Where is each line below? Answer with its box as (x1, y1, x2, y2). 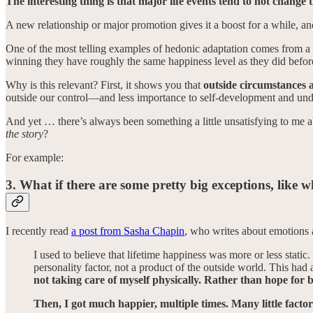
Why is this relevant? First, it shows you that (6, 79, 203, 92)
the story (6, 128, 43, 140)
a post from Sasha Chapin (71, 224, 184, 237)
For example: (6, 152, 64, 164)
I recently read (6, 224, 71, 237)
